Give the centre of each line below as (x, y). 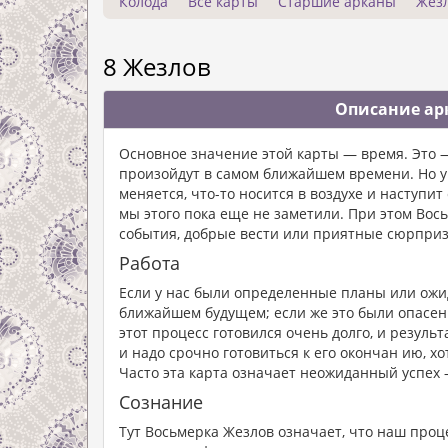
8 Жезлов (157, 66)
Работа (149, 263)
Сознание (161, 402)
